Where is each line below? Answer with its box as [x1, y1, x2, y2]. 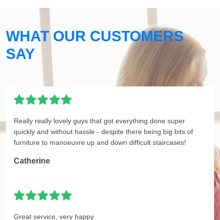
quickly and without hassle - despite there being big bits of [14, 128, 193, 136]
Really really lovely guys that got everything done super [14, 117, 185, 125]
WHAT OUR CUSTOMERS [6, 28, 184, 45]
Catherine [14, 157, 50, 165]
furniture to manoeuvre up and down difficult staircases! [14, 138, 186, 147]
